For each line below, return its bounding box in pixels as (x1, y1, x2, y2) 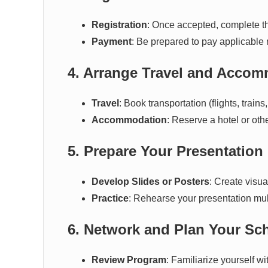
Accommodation (92, 115, 167, 125)
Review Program (92, 255, 166, 265)
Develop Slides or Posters (92, 176, 209, 187)
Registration (92, 20, 147, 30)
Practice (92, 193, 129, 203)
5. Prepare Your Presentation (68, 143, 263, 159)
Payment (92, 36, 132, 47)
